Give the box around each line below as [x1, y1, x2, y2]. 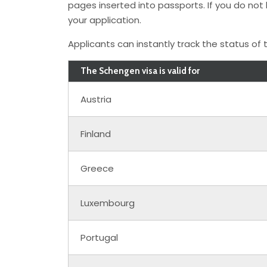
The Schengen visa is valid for [80, 65, 200, 76]
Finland [80, 127, 111, 140]
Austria [80, 92, 111, 105]
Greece [80, 162, 114, 175]
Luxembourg [80, 196, 135, 209]
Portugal [80, 231, 118, 244]
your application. [68, 13, 141, 26]
